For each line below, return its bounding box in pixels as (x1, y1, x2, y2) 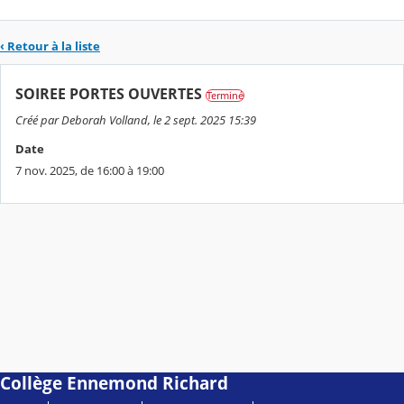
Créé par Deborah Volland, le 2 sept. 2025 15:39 (15, 111, 256, 128)
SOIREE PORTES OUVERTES (15, 84, 202, 105)
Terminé (207, 88, 243, 103)
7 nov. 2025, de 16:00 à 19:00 (15, 161, 164, 179)
